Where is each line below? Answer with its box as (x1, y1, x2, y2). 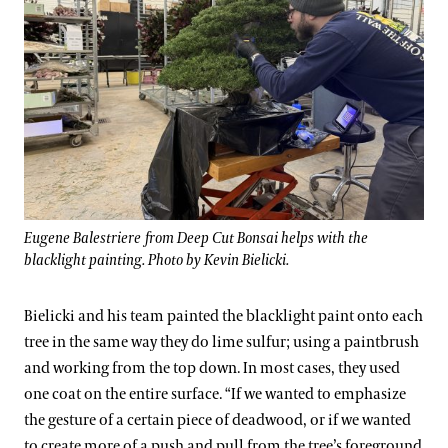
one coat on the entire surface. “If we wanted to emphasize (24, 385, 406, 405)
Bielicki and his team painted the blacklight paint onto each (24, 307, 423, 327)
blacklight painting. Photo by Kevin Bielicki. (24, 251, 289, 271)
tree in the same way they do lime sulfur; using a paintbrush (24, 333, 419, 353)
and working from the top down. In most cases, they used (24, 359, 400, 379)
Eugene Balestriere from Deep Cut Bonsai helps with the (24, 229, 368, 249)
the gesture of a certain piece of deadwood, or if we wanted (24, 411, 411, 431)
